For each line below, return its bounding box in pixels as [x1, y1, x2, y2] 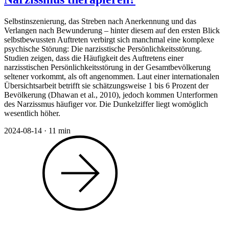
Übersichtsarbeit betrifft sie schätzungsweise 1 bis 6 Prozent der [4, 81, 209, 90]
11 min [49, 126, 71, 135]
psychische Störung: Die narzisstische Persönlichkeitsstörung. [4, 44, 202, 53]
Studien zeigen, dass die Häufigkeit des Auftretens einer [4, 53, 184, 62]
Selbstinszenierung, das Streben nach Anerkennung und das [4, 16, 196, 26]
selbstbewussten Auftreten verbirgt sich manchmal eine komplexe [4, 35, 214, 44]
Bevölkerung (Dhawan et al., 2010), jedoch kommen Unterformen [4, 90, 218, 99]
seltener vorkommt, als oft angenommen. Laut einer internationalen [4, 72, 219, 81]
